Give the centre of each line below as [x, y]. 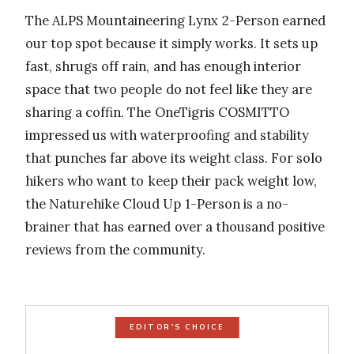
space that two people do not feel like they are [169, 90]
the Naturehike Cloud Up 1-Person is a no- [157, 204]
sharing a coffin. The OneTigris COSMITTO [157, 113]
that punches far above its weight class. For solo [174, 158]
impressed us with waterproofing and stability [167, 136]
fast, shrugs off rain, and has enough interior [164, 67]
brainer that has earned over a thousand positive [175, 227]
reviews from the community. [116, 250]
